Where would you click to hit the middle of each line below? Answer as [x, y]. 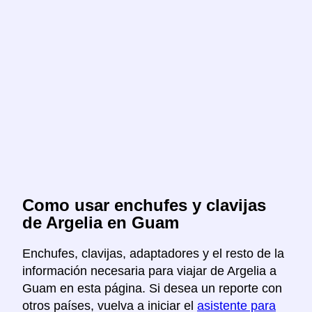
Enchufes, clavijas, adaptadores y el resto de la [153, 254]
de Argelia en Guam [101, 223]
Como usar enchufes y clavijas [144, 205]
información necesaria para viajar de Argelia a [149, 271]
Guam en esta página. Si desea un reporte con [152, 289]
